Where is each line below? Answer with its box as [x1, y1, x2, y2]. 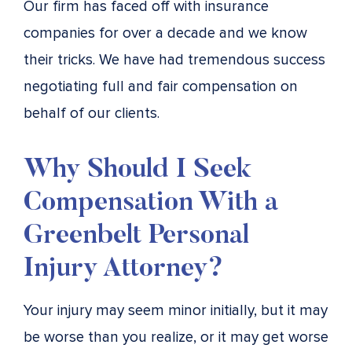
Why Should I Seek [24, 156, 251, 184]
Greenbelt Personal [24, 222, 249, 250]
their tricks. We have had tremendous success [24, 50, 325, 69]
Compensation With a [24, 189, 278, 217]
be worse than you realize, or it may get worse [24, 328, 328, 346]
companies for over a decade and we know [24, 24, 307, 42]
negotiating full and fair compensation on [24, 77, 298, 96]
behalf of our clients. [24, 104, 163, 123]
